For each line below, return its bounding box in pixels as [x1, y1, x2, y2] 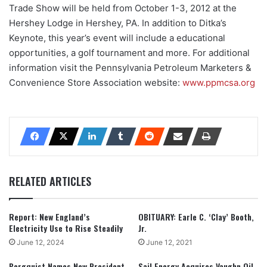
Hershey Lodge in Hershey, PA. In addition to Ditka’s [9, 17, 226, 29]
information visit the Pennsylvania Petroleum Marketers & [9, 62, 252, 74]
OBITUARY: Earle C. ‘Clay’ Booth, [138, 210, 254, 223]
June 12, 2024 [17, 238, 64, 247]
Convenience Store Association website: [9, 77, 182, 89]
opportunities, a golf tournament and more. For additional [9, 47, 250, 59]
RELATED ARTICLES [9, 173, 91, 190]
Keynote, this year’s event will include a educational [9, 32, 225, 44]
